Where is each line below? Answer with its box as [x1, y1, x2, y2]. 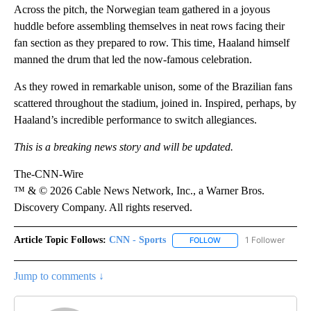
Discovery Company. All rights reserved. [14, 201, 192, 214]
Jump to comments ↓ [14, 269, 104, 282]
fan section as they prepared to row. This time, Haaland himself [14, 37, 289, 49]
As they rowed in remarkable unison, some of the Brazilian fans [14, 81, 292, 93]
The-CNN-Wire [14, 168, 83, 180]
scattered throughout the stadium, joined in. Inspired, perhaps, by [14, 97, 296, 110]
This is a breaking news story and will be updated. [14, 141, 233, 153]
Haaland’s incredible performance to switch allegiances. [14, 114, 257, 126]
